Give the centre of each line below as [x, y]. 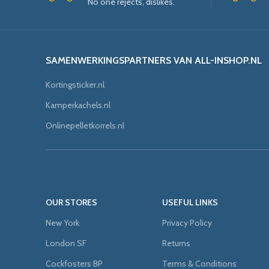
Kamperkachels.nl [78, 105]
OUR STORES [71, 203]
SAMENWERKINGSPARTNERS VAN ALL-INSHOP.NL [154, 61]
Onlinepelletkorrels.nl [85, 126]
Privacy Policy [187, 223]
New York [62, 223]
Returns [176, 243]
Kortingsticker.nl [75, 85]
